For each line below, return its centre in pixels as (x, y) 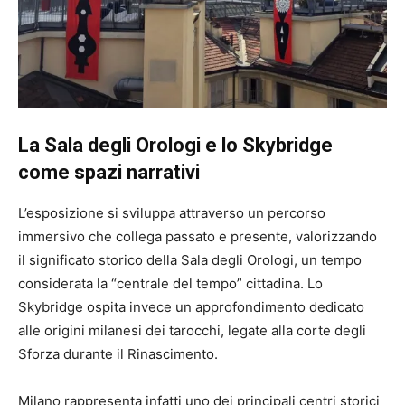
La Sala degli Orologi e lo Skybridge (175, 146)
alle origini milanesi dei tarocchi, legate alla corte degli (192, 331)
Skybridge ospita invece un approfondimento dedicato (191, 307)
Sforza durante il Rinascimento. (118, 354)
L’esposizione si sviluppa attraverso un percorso (172, 213)
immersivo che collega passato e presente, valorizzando (198, 237)
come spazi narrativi (109, 173)
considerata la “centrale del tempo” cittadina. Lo (170, 284)
